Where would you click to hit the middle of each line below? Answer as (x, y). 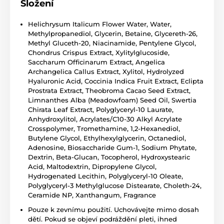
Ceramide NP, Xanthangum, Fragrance (92, 195)
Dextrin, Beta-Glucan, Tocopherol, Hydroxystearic (109, 157)
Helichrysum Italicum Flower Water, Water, (100, 24)
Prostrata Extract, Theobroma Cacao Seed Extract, (109, 91)
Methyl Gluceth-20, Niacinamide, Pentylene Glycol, (112, 43)
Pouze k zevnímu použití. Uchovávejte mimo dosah (113, 210)
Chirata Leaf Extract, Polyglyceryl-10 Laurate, (101, 110)
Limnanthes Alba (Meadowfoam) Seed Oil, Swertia (112, 100)
